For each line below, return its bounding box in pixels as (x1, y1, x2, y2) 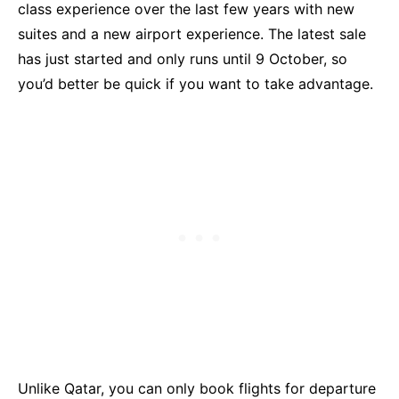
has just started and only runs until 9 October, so (18, 50, 347, 69)
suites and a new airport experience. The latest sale (18, 25, 366, 44)
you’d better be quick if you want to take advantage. (18, 75, 373, 94)
